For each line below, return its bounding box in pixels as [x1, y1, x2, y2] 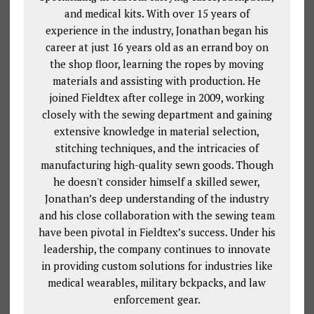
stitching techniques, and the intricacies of [55, 140, 259, 155]
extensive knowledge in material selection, [54, 123, 260, 138]
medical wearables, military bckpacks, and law [48, 275, 266, 289]
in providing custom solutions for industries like [41, 258, 273, 273]
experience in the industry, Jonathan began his [45, 22, 268, 37]
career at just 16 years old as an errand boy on [45, 39, 268, 54]
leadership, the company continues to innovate [43, 241, 271, 256]
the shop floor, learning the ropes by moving [50, 56, 264, 71]
